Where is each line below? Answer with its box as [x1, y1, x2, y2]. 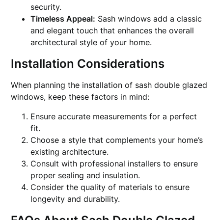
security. [30, 2, 62, 12]
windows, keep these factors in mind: [11, 92, 150, 102]
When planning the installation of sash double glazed [11, 80, 208, 90]
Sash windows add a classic [95, 14, 202, 24]
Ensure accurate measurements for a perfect [30, 111, 197, 121]
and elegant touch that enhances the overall [30, 26, 194, 35]
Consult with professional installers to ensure [30, 159, 198, 168]
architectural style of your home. [30, 37, 152, 47]
